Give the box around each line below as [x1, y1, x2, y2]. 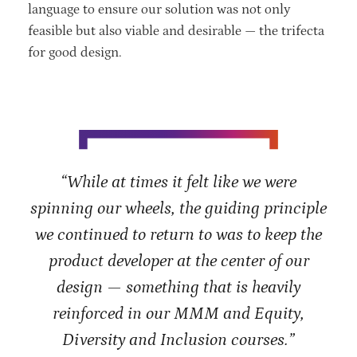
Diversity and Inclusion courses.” [62, 331, 295, 351]
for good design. [28, 45, 125, 61]
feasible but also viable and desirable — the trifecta [28, 23, 324, 40]
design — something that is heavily [57, 278, 300, 298]
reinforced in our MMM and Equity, [53, 304, 304, 324]
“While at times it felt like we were [61, 173, 296, 193]
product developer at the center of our [48, 252, 309, 272]
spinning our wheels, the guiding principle [30, 199, 327, 219]
